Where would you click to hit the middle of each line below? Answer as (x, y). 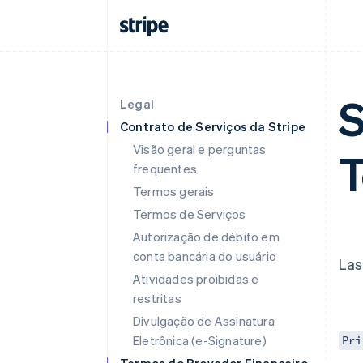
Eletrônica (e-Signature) (200, 340)
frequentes (165, 169)
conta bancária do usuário (205, 256)
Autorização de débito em (206, 237)
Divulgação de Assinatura (204, 321)
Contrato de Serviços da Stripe (213, 126)
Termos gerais (174, 191)
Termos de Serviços (190, 214)
